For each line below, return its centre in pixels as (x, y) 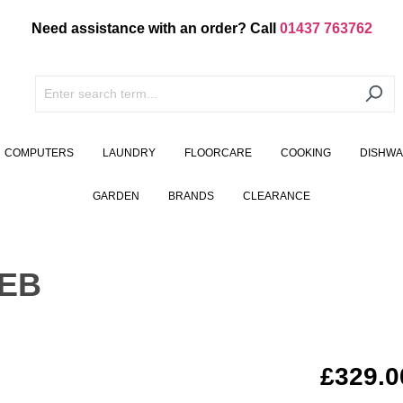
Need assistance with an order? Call (155, 28)
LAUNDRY (129, 153)
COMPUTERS (39, 153)
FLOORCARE (218, 153)
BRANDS (191, 197)
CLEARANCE (277, 197)
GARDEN (116, 197)
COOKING (305, 153)
